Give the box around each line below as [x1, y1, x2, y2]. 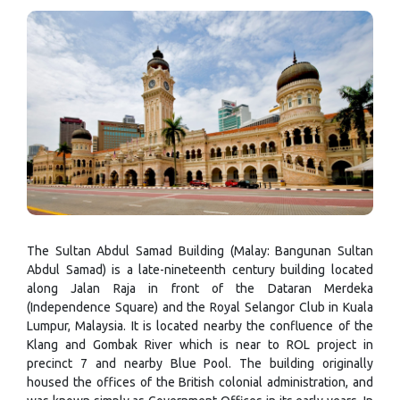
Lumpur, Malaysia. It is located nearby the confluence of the [27, 318, 373, 333]
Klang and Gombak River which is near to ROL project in [27, 337, 373, 352]
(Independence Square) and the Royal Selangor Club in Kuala [27, 299, 373, 314]
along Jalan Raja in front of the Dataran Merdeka [27, 280, 373, 296]
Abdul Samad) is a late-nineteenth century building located [27, 262, 373, 277]
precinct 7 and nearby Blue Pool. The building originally [27, 355, 373, 371]
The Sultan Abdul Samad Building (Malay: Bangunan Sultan [27, 243, 373, 258]
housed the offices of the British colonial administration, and [27, 374, 373, 389]
